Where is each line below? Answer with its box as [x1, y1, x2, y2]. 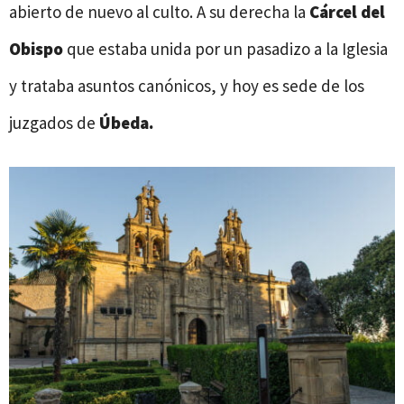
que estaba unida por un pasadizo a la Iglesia [63, 37, 388, 60]
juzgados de [9, 111, 99, 133]
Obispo [9, 37, 63, 60]
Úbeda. [99, 111, 153, 133]
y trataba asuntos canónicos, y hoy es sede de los [9, 74, 364, 96]
